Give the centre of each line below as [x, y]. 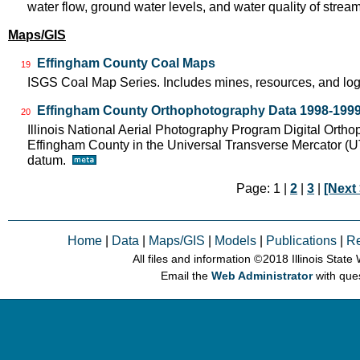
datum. [50, 160]
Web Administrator [262, 276]
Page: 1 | [264, 188]
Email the [186, 276]
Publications [302, 240]
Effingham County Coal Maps [126, 63]
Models [236, 240]
